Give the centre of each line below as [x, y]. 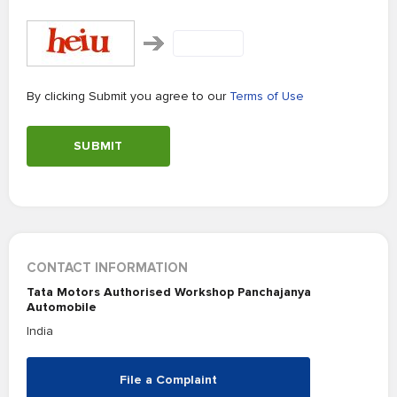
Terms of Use [267, 96]
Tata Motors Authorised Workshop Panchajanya [169, 292]
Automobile [62, 307]
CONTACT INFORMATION [107, 268]
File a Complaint [168, 380]
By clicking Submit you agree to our [128, 96]
